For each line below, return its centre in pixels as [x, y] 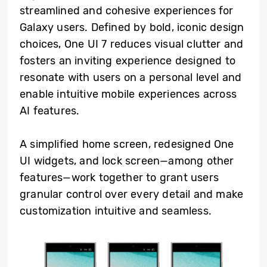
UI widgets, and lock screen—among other [127, 161]
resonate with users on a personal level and [131, 77]
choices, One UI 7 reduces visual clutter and [132, 44]
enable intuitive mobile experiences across [128, 94]
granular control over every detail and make [132, 194]
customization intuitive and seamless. [116, 211]
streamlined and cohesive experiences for [127, 11]
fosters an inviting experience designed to [128, 61]
